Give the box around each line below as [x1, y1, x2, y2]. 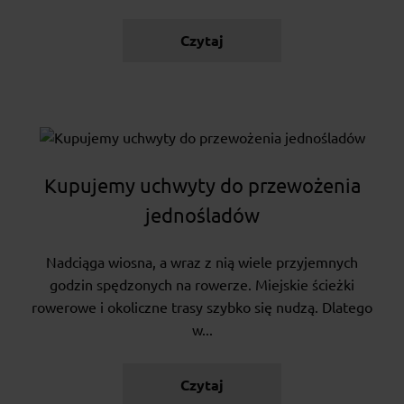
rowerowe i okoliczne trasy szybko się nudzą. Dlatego [32, 299, 372, 317]
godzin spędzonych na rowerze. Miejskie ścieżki [50, 277, 354, 294]
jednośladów [144, 204, 260, 227]
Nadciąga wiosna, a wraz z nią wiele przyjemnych [46, 254, 358, 271]
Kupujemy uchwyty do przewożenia [43, 174, 361, 197]
